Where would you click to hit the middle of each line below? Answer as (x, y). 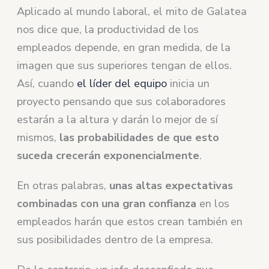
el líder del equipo (122, 84)
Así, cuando (47, 84)
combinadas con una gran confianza (107, 204)
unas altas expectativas (171, 186)
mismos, (38, 138)
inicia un (189, 84)
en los (213, 204)
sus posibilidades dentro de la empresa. (115, 240)
